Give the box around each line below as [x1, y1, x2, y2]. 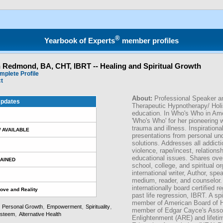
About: [132, 95, 154, 102]
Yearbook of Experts [44, 36, 115, 45]
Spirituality [86, 204, 110, 210]
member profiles [120, 36, 179, 45]
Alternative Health [19, 211, 61, 217]
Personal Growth [2, 204, 43, 210]
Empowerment [47, 204, 82, 210]
